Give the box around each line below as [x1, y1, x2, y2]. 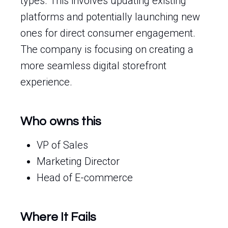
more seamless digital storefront [20, 60, 166, 72]
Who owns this [20, 115, 101, 128]
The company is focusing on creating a [20, 43, 193, 55]
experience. [20, 76, 72, 88]
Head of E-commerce [37, 172, 133, 184]
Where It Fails [20, 211, 96, 223]
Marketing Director [37, 155, 120, 167]
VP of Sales [37, 139, 88, 151]
